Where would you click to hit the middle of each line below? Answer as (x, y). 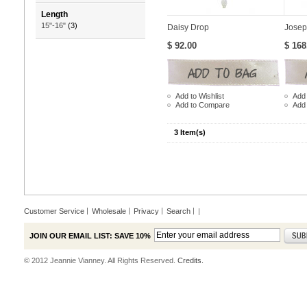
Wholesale (109, 211)
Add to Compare (202, 105)
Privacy (146, 211)
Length (54, 15)
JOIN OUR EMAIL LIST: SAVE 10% (90, 235)
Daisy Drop (188, 28)
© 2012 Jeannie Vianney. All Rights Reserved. (101, 260)
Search (179, 211)
